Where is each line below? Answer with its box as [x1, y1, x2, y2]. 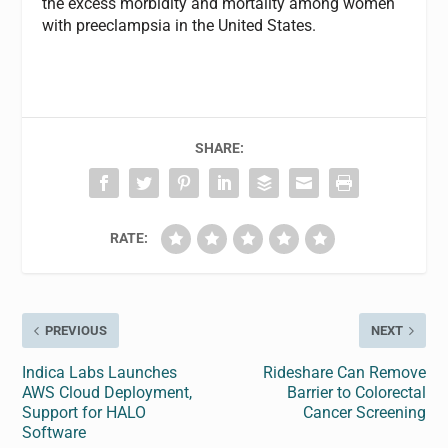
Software [22, 423, 87, 443]
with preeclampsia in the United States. [42, 16, 317, 36]
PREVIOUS [45, 323, 108, 339]
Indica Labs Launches [22, 363, 178, 383]
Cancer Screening [302, 403, 426, 423]
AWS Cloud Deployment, [22, 383, 193, 403]
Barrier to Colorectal [286, 383, 426, 403]
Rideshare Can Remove [262, 363, 426, 383]
